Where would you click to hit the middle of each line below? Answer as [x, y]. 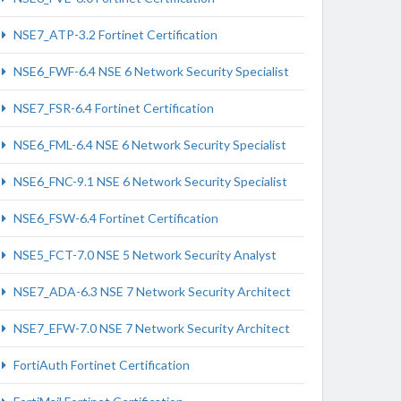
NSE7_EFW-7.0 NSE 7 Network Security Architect [150, 328]
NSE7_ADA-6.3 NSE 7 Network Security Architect [151, 291]
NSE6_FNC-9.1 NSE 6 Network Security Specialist [149, 181]
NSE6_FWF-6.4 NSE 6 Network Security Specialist [150, 71]
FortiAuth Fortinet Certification [100, 365]
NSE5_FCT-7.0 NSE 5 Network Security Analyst [144, 255]
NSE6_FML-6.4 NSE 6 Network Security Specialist [149, 145]
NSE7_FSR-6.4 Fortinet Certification [112, 108]
